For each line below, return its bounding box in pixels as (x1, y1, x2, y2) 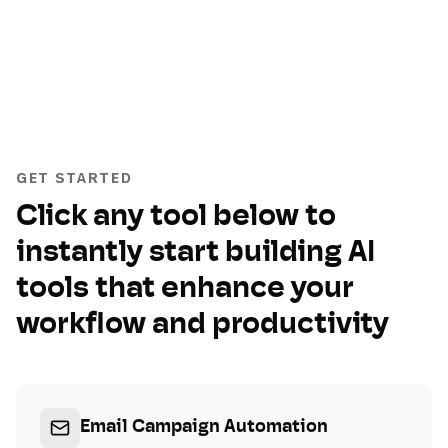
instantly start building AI (16, 238, 375, 269)
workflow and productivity (16, 310, 389, 341)
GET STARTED (16, 168, 133, 187)
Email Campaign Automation (80, 418, 328, 437)
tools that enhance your (16, 274, 354, 305)
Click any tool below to (16, 202, 336, 233)
